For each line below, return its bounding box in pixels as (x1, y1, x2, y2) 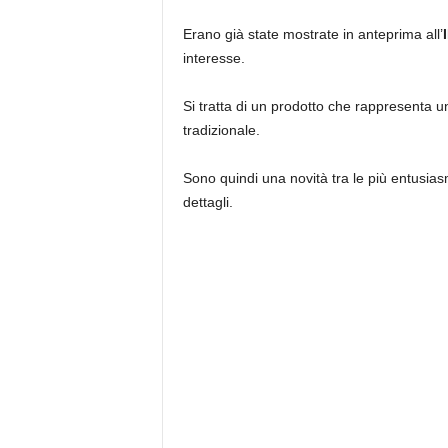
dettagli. (182, 194, 233, 210)
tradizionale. (182, 122, 260, 138)
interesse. (182, 50, 245, 66)
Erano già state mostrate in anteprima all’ (182, 26, 443, 42)
